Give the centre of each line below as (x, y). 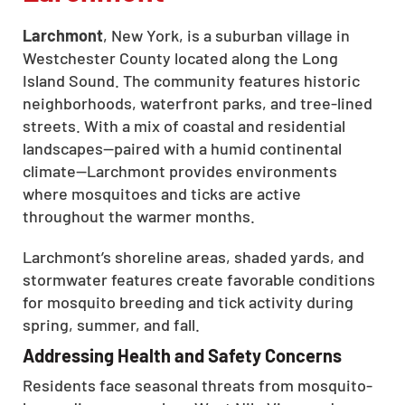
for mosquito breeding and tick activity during (188, 301)
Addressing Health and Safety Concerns (182, 355)
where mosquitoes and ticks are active (162, 193)
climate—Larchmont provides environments (180, 170)
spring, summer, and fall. (111, 324)
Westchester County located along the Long (180, 57)
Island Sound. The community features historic (191, 80)
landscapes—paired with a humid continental (182, 148)
